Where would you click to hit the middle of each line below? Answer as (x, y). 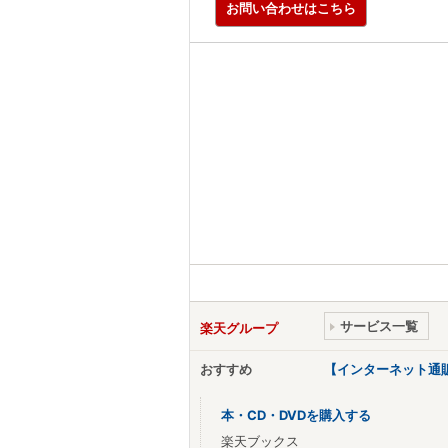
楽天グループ (239, 327)
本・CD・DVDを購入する (296, 414)
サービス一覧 (379, 325)
